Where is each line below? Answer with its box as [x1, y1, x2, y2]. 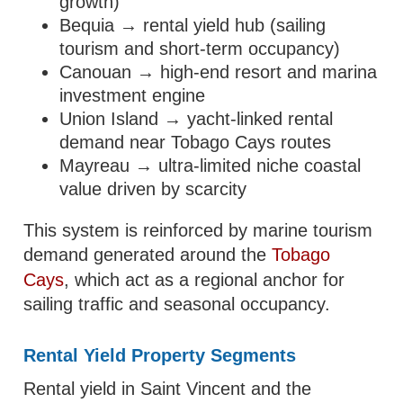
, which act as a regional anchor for [64, 270, 345, 290]
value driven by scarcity [59, 179, 247, 199]
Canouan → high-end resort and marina [59, 62, 378, 82]
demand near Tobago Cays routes [59, 132, 332, 152]
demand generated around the [23, 245, 273, 264]
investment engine [59, 85, 206, 105]
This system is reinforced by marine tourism [23, 220, 373, 240]
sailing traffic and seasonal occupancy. [23, 294, 331, 314]
